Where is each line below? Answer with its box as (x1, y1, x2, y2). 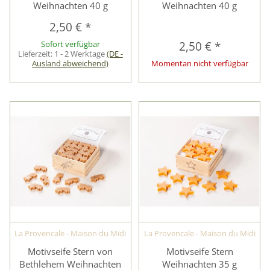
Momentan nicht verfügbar (151, 58, 248, 69)
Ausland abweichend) (32, 58, 109, 69)
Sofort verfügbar (40, 39, 100, 50)
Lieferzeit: (17, 48, 54, 60)
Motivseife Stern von (28, 245, 113, 257)
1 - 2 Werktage (54, 48, 107, 60)
